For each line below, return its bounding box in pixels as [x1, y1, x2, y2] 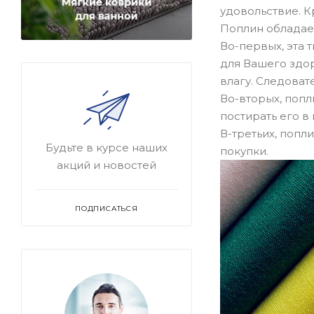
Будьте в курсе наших [46, 141, 168, 155]
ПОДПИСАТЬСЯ [75, 204, 138, 214]
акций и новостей [57, 158, 156, 172]
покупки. [220, 144, 268, 158]
